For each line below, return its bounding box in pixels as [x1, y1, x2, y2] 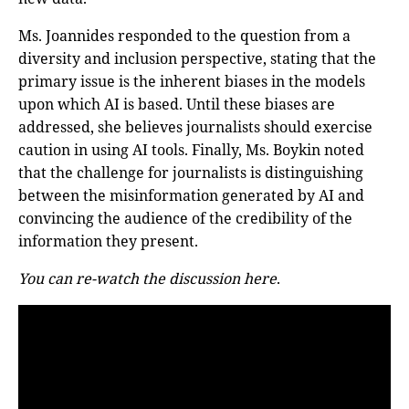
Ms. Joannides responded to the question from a [18, 26, 351, 47]
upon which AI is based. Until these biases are [18, 94, 335, 115]
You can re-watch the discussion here [18, 268, 277, 289]
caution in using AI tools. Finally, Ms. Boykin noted [18, 140, 364, 161]
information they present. [18, 231, 198, 252]
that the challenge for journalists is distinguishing [18, 163, 363, 184]
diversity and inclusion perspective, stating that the [18, 48, 376, 69]
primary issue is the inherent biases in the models [18, 71, 365, 92]
